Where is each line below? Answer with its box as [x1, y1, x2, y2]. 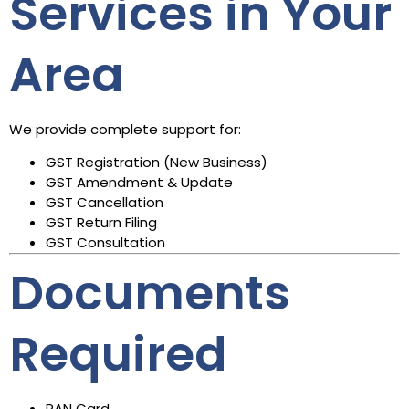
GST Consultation [46, 232, 165, 252]
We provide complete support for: [9, 119, 241, 139]
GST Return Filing [46, 212, 157, 232]
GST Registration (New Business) [46, 152, 267, 172]
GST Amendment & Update [46, 172, 233, 192]
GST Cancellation [46, 192, 163, 212]
